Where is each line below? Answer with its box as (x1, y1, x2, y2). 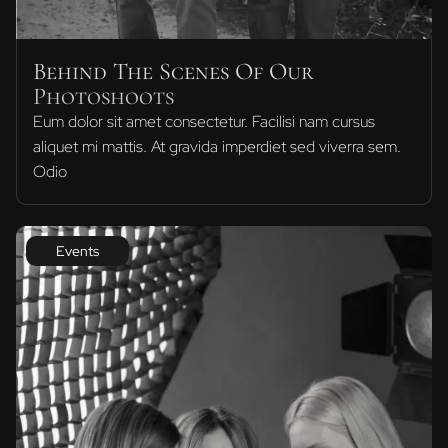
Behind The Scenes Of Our (33, 57, 314, 87)
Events (56, 242, 99, 261)
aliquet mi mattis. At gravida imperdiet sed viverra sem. (33, 136, 401, 158)
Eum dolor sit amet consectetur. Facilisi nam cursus (33, 111, 375, 133)
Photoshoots (33, 82, 174, 112)
